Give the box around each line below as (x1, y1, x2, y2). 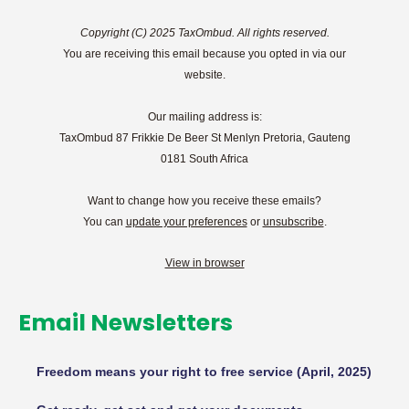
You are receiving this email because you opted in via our (63, 47, 346, 60)
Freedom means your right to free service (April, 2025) (37, 363, 372, 379)
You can (82, 215, 126, 228)
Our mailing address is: (147, 110, 262, 123)
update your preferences (125, 215, 247, 228)
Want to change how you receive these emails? (88, 194, 321, 207)
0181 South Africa (161, 152, 248, 165)
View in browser (164, 256, 245, 269)
